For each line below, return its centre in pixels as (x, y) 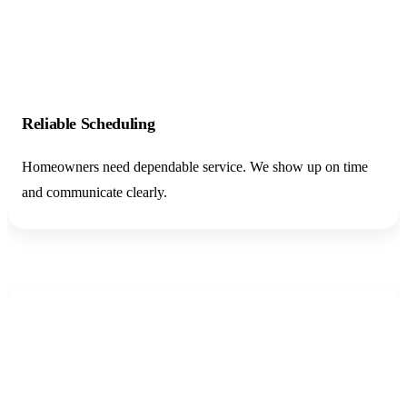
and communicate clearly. (94, 192)
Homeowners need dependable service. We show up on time (195, 167)
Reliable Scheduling (89, 124)
